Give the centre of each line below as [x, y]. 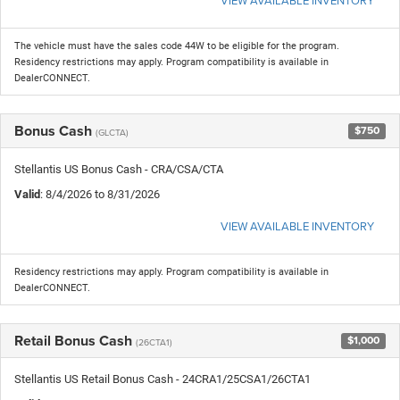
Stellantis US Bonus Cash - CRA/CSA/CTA [119, 169]
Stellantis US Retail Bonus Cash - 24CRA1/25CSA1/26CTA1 [162, 379]
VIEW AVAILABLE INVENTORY [297, 225]
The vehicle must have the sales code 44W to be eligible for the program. [177, 46]
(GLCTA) [112, 132]
